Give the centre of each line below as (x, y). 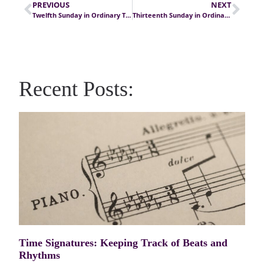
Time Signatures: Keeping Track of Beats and (123, 242)
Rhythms (40, 255)
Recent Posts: (77, 90)
